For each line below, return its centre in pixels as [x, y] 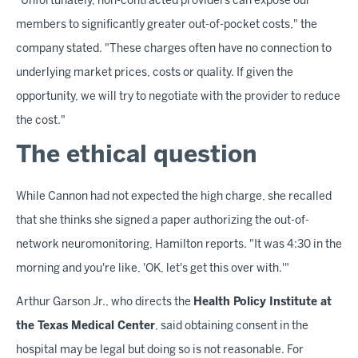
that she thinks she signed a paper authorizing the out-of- [163, 221]
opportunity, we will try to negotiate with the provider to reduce [178, 97]
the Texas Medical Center [86, 327]
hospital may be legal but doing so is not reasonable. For [160, 351]
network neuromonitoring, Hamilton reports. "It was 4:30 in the [179, 245]
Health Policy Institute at [263, 303]
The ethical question [137, 156]
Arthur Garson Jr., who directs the [105, 303]
